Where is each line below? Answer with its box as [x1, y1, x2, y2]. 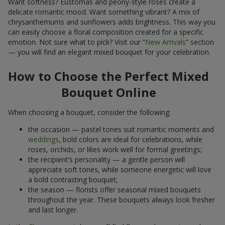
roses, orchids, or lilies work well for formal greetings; [28, 144, 202, 154]
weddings [28, 134, 59, 144]
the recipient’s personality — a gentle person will [28, 154, 185, 164]
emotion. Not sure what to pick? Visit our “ [8, 37, 145, 47]
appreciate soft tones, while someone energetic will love [28, 164, 211, 174]
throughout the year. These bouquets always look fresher [28, 194, 215, 204]
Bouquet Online [61, 83, 156, 100]
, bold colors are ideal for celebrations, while [59, 134, 202, 144]
